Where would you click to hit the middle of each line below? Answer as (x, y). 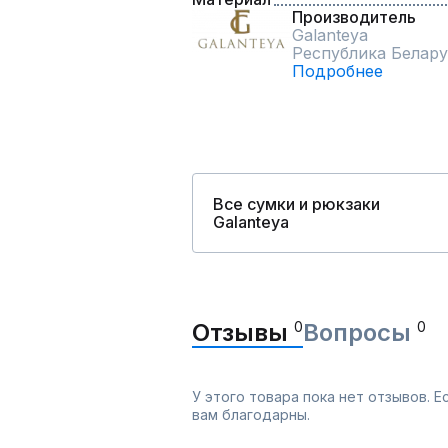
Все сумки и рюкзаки (296, 204)
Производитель (354, 17)
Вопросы (360, 332)
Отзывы (243, 332)
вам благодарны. (251, 414)
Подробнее (337, 71)
